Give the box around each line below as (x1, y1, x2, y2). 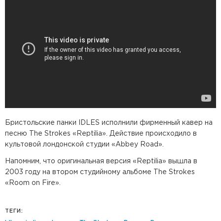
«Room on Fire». (5, 180, 61, 186)
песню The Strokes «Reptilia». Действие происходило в (5, 131, 197, 137)
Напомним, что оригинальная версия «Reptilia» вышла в (5, 158, 197, 164)
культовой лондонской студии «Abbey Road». (5, 142, 164, 147)
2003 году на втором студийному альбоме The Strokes (5, 169, 195, 175)
